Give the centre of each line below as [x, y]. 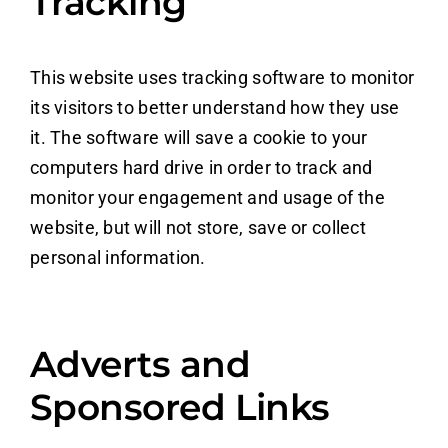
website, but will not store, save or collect [197, 228]
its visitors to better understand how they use [214, 108]
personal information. [117, 258]
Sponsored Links [179, 407]
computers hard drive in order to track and [201, 168]
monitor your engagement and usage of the [207, 198]
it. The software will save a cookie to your [198, 138]
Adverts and [140, 364]
